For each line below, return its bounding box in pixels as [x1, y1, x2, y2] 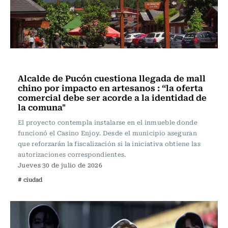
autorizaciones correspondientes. [18, 150, 126, 159]
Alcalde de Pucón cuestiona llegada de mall [18, 71, 206, 84]
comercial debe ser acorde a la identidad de [18, 91, 207, 104]
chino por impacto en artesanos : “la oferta [18, 81, 203, 94]
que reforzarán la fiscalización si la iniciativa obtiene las [18, 139, 201, 148]
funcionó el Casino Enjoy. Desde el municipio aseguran [18, 128, 197, 137]
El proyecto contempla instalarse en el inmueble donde [18, 118, 197, 127]
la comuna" [18, 100, 66, 113]
